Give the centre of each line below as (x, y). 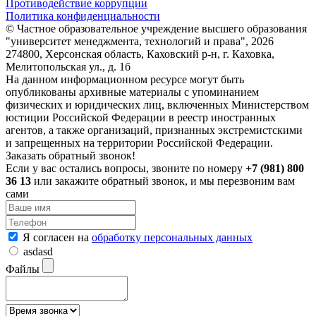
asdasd (38, 251)
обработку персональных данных (172, 237)
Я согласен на (57, 237)
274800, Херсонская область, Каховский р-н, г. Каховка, (140, 54)
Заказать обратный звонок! (71, 155)
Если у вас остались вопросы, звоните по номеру (126, 168)
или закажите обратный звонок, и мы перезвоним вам (163, 181)
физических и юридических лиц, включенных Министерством (157, 104)
